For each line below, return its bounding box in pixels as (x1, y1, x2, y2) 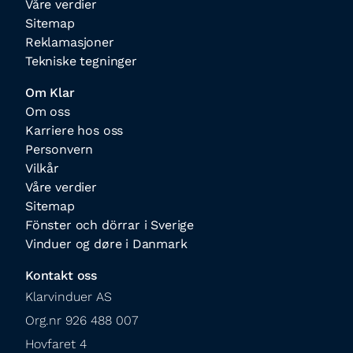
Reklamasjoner (25, 35, 114, 50)
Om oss (25, 104, 70, 119)
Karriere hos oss (25, 123, 124, 138)
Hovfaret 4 (25, 336, 87, 351)
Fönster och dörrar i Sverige (25, 217, 195, 232)
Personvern (25, 142, 94, 157)
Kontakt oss (25, 268, 98, 283)
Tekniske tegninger (25, 54, 137, 69)
